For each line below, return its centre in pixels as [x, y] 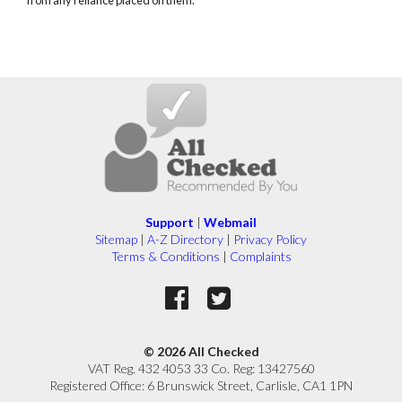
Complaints [260, 257]
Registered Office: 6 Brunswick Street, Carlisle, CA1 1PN [201, 386]
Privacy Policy [270, 240]
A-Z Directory [185, 240]
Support [170, 223]
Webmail [230, 223]
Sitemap [116, 240]
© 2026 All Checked [201, 352]
